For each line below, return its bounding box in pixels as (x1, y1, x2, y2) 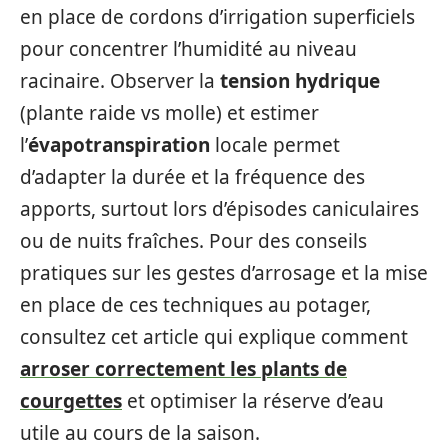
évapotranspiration (28, 132, 210, 159)
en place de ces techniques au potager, (20, 292, 371, 319)
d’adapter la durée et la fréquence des (20, 164, 365, 191)
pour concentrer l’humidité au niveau (20, 36, 357, 63)
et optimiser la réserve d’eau (122, 388, 384, 415)
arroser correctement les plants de (20, 356, 347, 383)
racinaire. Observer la (20, 68, 220, 95)
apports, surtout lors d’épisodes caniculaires (20, 196, 419, 223)
